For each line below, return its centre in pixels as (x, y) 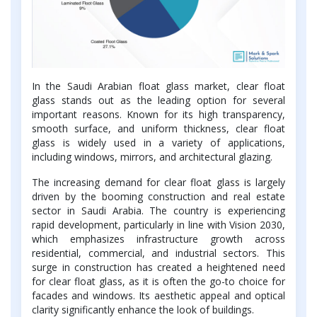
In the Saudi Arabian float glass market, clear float (158, 86)
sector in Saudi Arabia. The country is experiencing (158, 210)
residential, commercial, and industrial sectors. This (158, 253)
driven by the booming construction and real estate (158, 196)
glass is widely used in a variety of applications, (158, 142)
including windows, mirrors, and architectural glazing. (152, 156)
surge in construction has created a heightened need (158, 267)
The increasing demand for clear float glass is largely (158, 182)
